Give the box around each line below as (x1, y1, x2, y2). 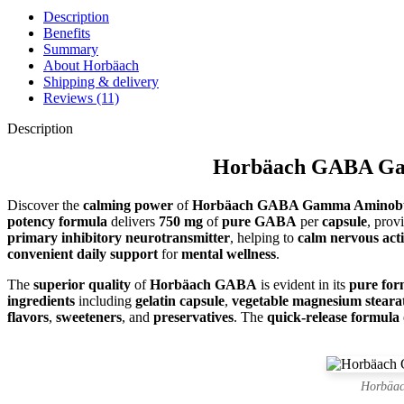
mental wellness (181, 245, 276, 262)
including (75, 292, 135, 308)
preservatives (153, 308, 234, 325)
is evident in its (257, 276, 349, 292)
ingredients (7, 292, 75, 308)
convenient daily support (7, 245, 158, 262)
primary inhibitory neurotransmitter (7, 229, 230, 245)
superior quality (33, 276, 131, 292)
